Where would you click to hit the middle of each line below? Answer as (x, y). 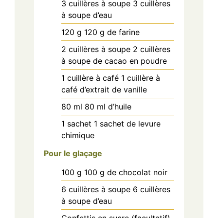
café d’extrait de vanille (104, 90)
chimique (78, 136)
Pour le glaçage (73, 153)
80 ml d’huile (108, 107)
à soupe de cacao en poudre (114, 61)
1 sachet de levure (127, 124)
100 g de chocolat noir (126, 172)
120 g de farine (112, 32)
